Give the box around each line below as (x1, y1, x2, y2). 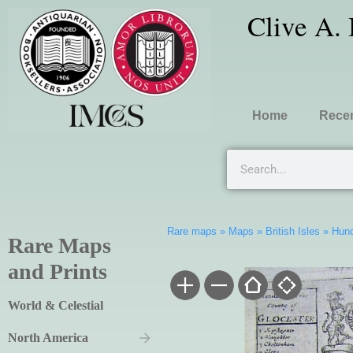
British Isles (265, 225, 320, 237)
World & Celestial (8, 299, 103, 313)
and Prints (8, 259, 107, 284)
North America (8, 331, 88, 345)
